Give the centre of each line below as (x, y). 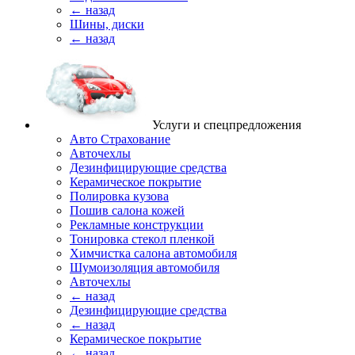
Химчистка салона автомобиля (153, 253)
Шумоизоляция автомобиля (145, 267)
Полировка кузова (119, 196)
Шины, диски (107, 24)
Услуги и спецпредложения (227, 125)
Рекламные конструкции (137, 225)
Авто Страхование (120, 139)
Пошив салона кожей (127, 210)
